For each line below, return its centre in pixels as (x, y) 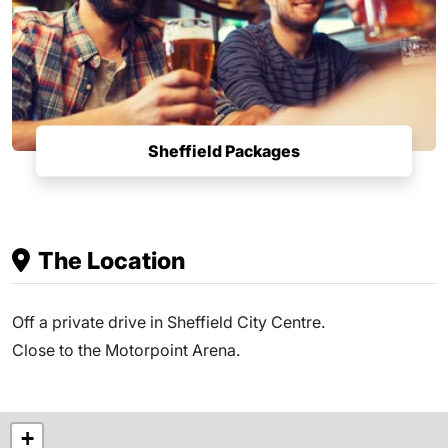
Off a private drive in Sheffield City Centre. (168, 321)
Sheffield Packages (224, 150)
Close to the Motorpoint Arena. (126, 349)
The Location (111, 260)
